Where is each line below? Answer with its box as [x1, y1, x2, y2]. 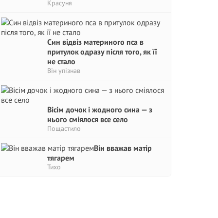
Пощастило [47, 124, 81, 133]
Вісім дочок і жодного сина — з [47, 105, 152, 114]
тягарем [47, 153, 74, 163]
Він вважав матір [94, 143, 152, 153]
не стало [47, 56, 75, 66]
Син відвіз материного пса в [47, 37, 144, 47]
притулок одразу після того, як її [47, 47, 157, 56]
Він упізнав [47, 66, 80, 75]
